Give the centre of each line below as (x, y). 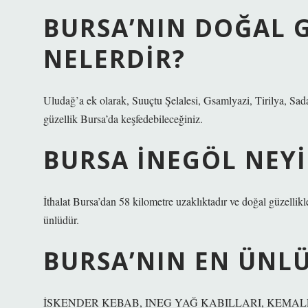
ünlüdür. (61, 220)
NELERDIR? (114, 58)
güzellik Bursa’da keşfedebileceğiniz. (123, 119)
